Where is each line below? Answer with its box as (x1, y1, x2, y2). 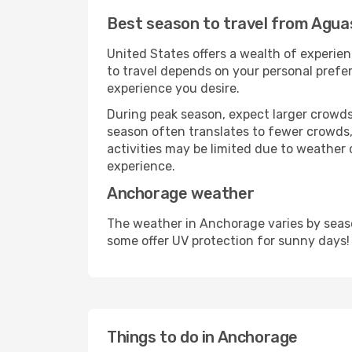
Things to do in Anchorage (107, 328, 298, 346)
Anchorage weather (107, 184, 255, 203)
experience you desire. (107, 81, 240, 96)
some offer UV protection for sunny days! (107, 233, 350, 248)
